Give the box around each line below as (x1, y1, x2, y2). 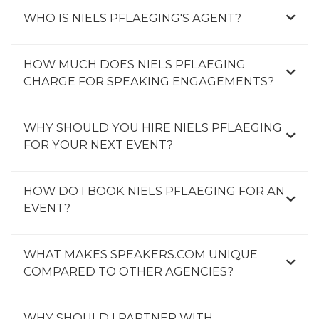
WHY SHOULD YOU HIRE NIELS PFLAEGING (23, 120, 282, 135)
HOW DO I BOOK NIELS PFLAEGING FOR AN (23, 184, 285, 199)
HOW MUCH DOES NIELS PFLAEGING (23, 57, 246, 72)
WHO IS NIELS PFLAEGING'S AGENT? (23, 11, 241, 26)
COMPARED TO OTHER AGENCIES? (23, 264, 234, 279)
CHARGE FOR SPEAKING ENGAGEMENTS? (23, 74, 274, 89)
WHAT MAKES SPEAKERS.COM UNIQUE (23, 247, 258, 262)
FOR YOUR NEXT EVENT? (23, 137, 173, 152)
